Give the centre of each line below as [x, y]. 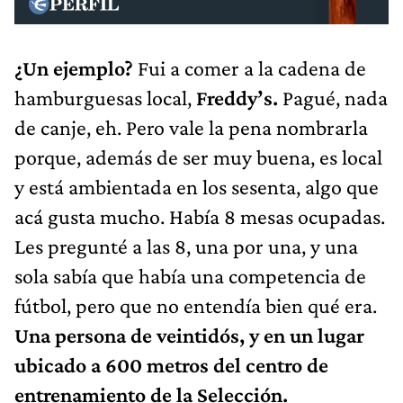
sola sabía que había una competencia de [190, 275]
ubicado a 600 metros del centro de [171, 364]
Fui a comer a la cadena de [250, 67]
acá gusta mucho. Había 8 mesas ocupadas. [200, 216]
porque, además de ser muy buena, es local [198, 157]
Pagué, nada [333, 97]
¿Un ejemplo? [74, 67]
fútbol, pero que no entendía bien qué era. [196, 305]
